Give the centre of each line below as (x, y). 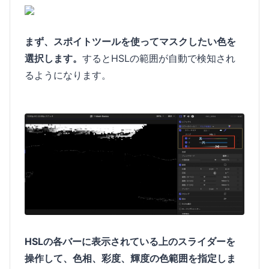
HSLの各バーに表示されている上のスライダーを (130, 242)
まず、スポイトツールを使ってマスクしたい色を (130, 42)
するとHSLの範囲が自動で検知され (159, 59)
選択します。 (53, 59)
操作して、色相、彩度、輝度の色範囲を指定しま (130, 258)
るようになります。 (68, 75)
